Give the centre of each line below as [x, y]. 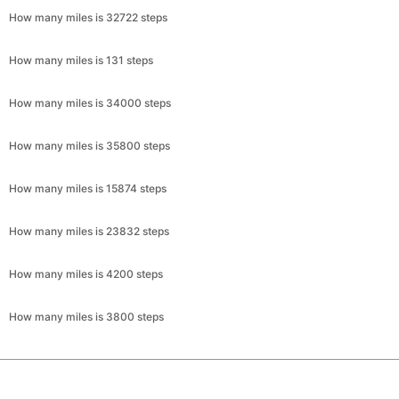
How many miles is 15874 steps [88, 188]
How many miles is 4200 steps [86, 274]
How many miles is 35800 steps [90, 146]
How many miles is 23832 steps [89, 231]
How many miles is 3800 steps [86, 317]
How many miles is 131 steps [81, 60]
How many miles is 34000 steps [90, 103]
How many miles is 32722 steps [88, 17]
